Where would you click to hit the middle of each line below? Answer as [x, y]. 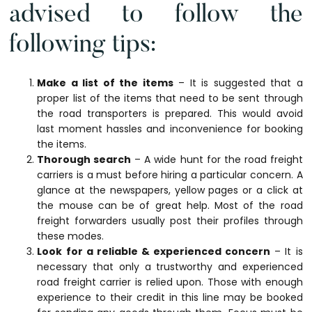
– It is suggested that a [238, 83]
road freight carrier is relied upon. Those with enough [170, 282]
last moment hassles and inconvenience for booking [170, 129]
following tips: [83, 46]
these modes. [71, 236]
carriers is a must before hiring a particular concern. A [170, 175]
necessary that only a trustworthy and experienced [170, 267]
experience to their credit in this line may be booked [170, 298]
